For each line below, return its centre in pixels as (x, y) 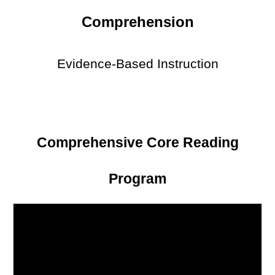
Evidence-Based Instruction (137, 64)
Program (137, 179)
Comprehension (137, 22)
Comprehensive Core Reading (137, 142)
